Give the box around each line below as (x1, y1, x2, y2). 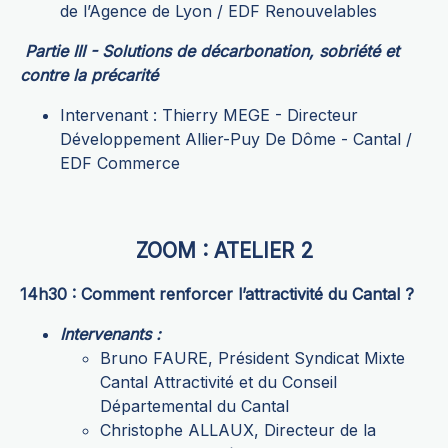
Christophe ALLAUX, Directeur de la (100, 420, 376, 441)
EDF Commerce (60, 153, 180, 174)
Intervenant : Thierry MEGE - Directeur (60, 105, 358, 126)
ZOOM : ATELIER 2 (135, 238, 313, 264)
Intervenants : (60, 324, 161, 345)
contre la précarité (20, 65, 158, 86)
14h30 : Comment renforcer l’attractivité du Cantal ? (20, 284, 414, 305)
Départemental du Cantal (100, 396, 289, 417)
